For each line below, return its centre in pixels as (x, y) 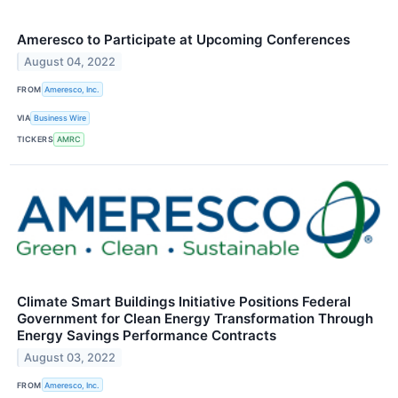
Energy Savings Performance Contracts (147, 335)
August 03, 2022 (70, 357)
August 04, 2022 (70, 62)
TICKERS (36, 139)
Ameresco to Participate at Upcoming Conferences (183, 40)
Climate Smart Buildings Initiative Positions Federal (184, 301)
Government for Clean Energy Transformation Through (195, 318)
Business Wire (60, 118)
